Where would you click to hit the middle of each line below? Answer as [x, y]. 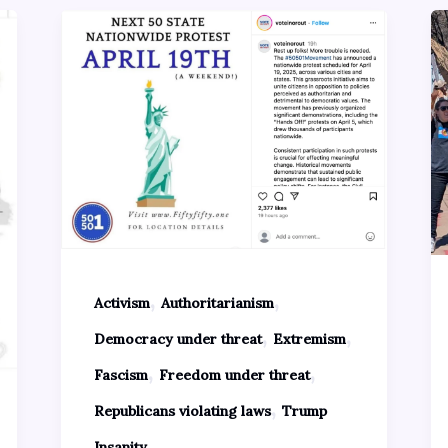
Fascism [120, 374]
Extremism [309, 338]
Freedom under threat [234, 374]
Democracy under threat [177, 338]
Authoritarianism [217, 302]
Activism [121, 302]
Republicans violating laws [182, 410]
